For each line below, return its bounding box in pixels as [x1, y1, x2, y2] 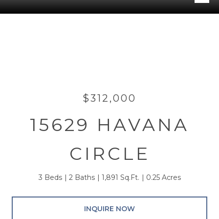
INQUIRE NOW [84, 204, 135, 213]
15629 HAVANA [30, 114, 189, 135]
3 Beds [38, 173, 62, 182]
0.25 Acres [146, 173, 181, 182]
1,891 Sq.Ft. [101, 173, 139, 182]
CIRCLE [69, 143, 150, 164]
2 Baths [68, 173, 95, 182]
